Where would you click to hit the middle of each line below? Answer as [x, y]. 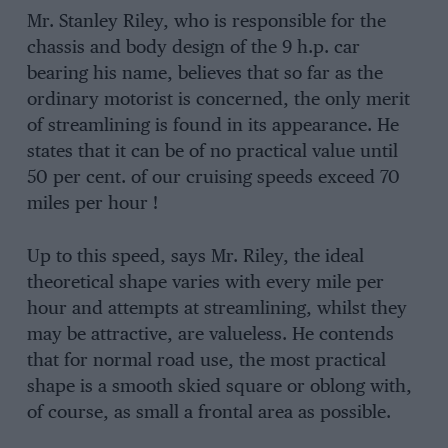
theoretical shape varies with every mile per [205, 282]
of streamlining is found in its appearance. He [212, 126]
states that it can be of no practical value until [212, 152]
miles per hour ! [92, 204]
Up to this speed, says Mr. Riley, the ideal [195, 256]
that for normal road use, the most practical [206, 360]
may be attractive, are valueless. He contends [210, 334]
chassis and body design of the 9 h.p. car [193, 48]
